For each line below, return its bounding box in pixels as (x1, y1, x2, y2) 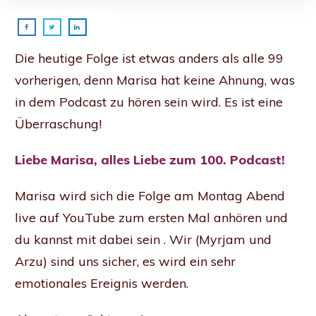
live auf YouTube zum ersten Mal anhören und (15, 209, 288, 226)
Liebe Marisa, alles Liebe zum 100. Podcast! (15, 152, 285, 169)
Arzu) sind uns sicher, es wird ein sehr (15, 253, 236, 270)
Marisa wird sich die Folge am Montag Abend (15, 188, 285, 205)
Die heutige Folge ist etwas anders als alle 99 (15, 50, 284, 67)
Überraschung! (15, 116, 105, 133)
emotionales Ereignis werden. (15, 275, 192, 292)
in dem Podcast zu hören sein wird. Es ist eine (15, 94, 283, 111)
